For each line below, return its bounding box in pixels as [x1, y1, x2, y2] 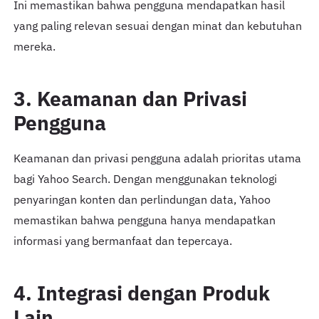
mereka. [13, 38, 56, 55]
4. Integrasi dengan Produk [13, 280, 270, 307]
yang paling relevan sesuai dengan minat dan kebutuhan [13, 18, 302, 34]
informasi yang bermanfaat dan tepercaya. [13, 233, 232, 249]
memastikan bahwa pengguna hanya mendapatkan [13, 212, 276, 229]
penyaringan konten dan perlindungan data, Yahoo [13, 192, 271, 208]
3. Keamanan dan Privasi [13, 85, 247, 113]
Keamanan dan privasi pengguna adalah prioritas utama [13, 150, 301, 167]
